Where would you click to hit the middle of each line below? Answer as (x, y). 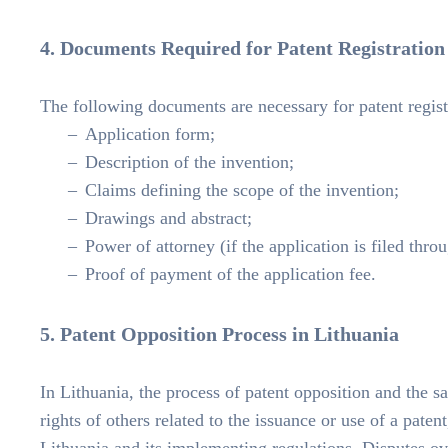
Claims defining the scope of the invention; (242, 190)
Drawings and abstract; (168, 218)
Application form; (150, 134)
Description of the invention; (189, 162)
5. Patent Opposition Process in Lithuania (219, 334)
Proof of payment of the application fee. (230, 274)
